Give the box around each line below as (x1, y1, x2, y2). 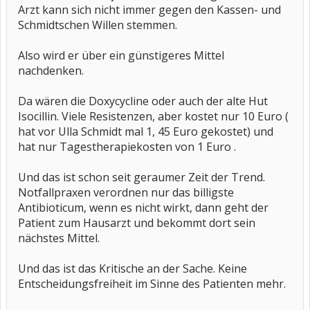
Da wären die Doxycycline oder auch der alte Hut (18, 93, 268, 109)
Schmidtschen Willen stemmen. (18, 17, 177, 33)
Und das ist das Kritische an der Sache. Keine (18, 261, 247, 276)
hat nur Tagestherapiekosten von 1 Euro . (18, 139, 236, 154)
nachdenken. (18, 63, 84, 78)
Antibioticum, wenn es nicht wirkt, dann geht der (18, 200, 268, 215)
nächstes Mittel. (18, 230, 100, 246)
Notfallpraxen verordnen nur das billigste (18, 185, 234, 200)
